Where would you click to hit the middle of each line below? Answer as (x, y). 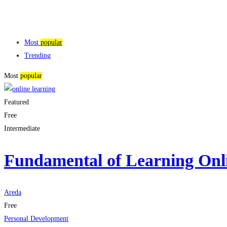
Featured (16, 102)
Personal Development (36, 219)
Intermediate (22, 128)
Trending (37, 55)
